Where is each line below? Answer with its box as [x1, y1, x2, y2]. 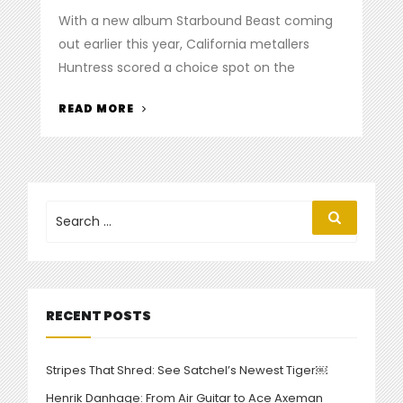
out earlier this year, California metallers [58, 34, 309, 53]
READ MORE [58, 100, 137, 116]
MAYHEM [146, 157, 205, 174]
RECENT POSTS [46, 306, 151, 325]
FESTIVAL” [146, 177, 217, 193]
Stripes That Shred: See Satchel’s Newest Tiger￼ [46, 362, 327, 380]
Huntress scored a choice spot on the [58, 58, 295, 76]
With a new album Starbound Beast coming [58, 11, 333, 30]
